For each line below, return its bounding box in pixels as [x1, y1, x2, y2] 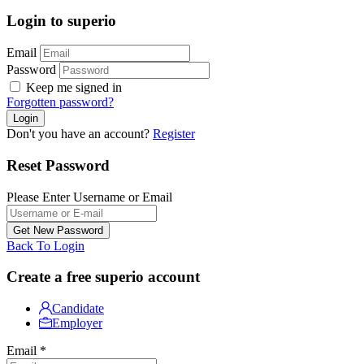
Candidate [52, 301, 104, 316]
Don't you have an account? [6, 127, 153, 141]
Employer [52, 316, 102, 331]
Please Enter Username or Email [6, 189, 172, 204]
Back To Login [6, 238, 84, 253]
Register [153, 127, 195, 141]
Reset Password [6, 156, 110, 174]
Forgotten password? [6, 95, 114, 110]
